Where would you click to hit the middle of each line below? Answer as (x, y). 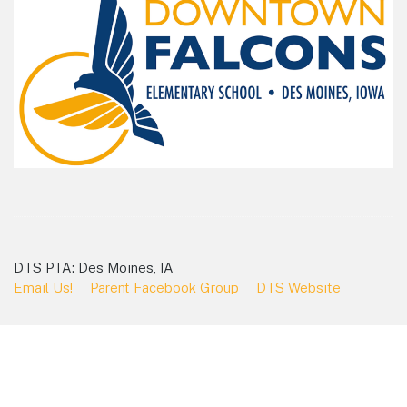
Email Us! (43, 287)
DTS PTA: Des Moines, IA (94, 267)
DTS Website (298, 287)
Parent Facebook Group (164, 287)
